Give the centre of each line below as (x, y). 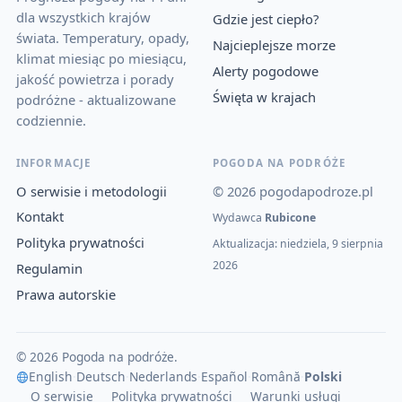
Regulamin (49, 269)
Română (276, 377)
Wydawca (238, 218)
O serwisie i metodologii (91, 191)
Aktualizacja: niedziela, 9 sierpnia (297, 244)
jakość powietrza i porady (95, 79)
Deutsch (101, 377)
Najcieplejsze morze (274, 45)
